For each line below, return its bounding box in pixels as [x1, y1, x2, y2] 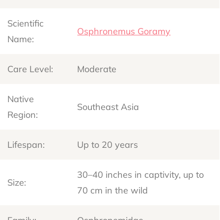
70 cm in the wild [77, 184, 148, 196]
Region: [7, 109, 38, 120]
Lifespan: [7, 138, 45, 150]
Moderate [77, 63, 117, 75]
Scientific [7, 17, 44, 29]
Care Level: [7, 63, 54, 75]
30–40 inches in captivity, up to [77, 168, 204, 180]
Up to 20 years [77, 138, 138, 150]
